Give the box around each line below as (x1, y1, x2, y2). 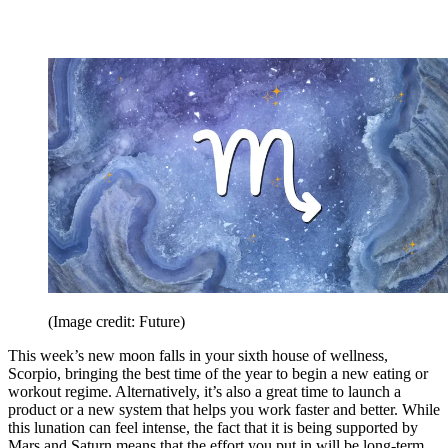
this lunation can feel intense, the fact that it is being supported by (8, 418, 418, 436)
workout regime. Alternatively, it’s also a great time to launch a (8, 382, 401, 400)
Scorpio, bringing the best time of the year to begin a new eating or (8, 364, 428, 382)
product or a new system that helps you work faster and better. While (8, 400, 440, 418)
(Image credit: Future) (48, 312, 185, 330)
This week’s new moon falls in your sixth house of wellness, (8, 346, 388, 364)
